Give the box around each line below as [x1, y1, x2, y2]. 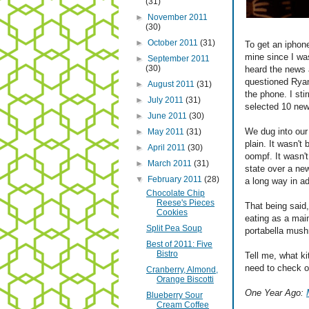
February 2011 [148, 175, 205, 185]
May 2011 [148, 127, 187, 137]
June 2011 [148, 111, 190, 121]
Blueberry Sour [146, 290, 203, 301]
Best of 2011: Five [146, 239, 212, 250]
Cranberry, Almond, [146, 265, 218, 275]
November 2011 [148, 12, 208, 23]
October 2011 [148, 38, 201, 48]
